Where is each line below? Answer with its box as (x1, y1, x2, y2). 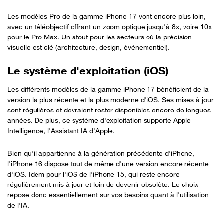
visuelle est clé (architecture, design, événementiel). (7, 42, 170, 51)
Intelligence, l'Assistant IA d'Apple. (7, 126, 115, 135)
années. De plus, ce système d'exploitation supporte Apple (7, 115, 191, 124)
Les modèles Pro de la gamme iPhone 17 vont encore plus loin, (7, 11, 206, 20)
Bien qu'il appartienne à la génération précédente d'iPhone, (7, 148, 194, 157)
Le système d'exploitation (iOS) (7, 64, 169, 77)
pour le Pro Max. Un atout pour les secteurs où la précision (7, 32, 192, 41)
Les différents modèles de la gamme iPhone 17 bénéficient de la (7, 84, 209, 93)
